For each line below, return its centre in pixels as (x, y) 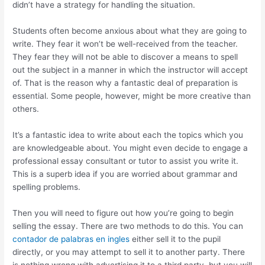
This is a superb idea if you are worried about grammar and (125, 174)
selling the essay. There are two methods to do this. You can (128, 226)
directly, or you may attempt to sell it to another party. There (129, 252)
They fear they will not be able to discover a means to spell (125, 57)
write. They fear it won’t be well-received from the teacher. (125, 44)
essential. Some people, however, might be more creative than (132, 96)
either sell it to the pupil (175, 239)
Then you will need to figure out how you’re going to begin (123, 213)
